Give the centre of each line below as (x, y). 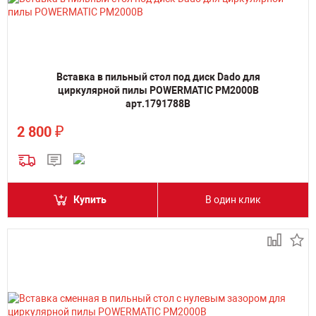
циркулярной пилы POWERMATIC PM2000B (158, 90)
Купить (90, 200)
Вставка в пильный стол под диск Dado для (158, 77)
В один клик (233, 200)
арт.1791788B (158, 104)
